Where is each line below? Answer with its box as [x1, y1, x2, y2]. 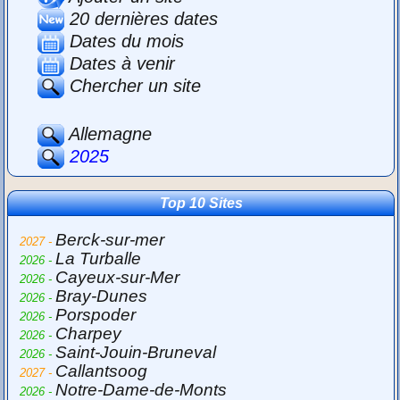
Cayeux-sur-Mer [55, 268, 180, 287]
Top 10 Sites [159, 196, 243, 212]
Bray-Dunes [55, 287, 148, 306]
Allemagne [64, 123, 153, 144]
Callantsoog [55, 362, 148, 381]
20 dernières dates [64, 9, 219, 29]
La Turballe [55, 249, 142, 269]
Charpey [55, 324, 122, 344]
